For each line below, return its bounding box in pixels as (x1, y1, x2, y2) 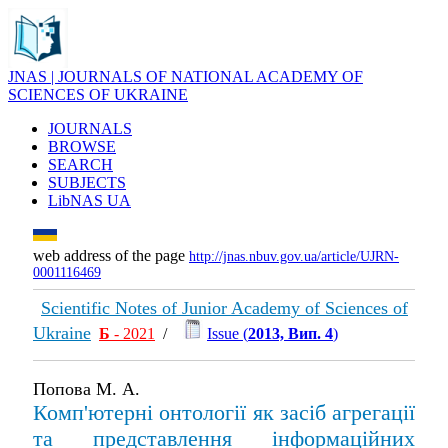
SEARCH (48, 156, 113, 173)
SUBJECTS (48, 174, 126, 191)
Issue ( (207, 325, 248, 342)
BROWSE (48, 138, 116, 155)
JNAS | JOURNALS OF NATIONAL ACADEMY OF (8, 68, 363, 85)
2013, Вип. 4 (248, 325, 333, 342)
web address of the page (33, 247, 189, 264)
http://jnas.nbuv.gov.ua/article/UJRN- (189, 249, 399, 264)
